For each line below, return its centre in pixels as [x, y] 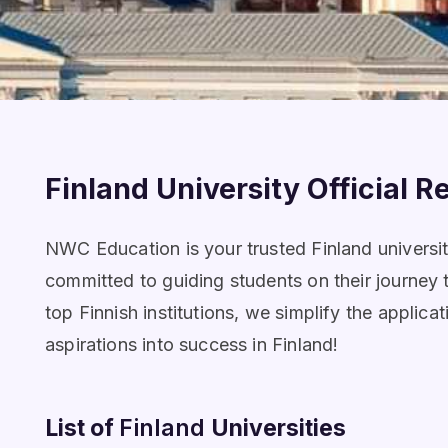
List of [82, 428]
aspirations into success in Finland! [192, 344]
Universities [278, 428]
